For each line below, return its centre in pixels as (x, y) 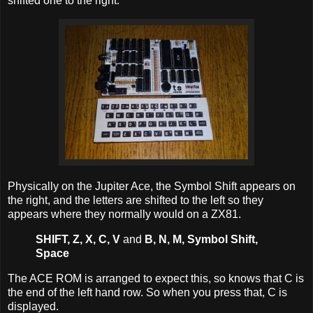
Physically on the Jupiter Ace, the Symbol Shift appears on (152, 187)
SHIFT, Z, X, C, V (79, 240)
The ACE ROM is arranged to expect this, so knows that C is (156, 278)
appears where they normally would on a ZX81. (124, 214)
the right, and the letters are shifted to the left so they (136, 201)
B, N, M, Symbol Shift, (200, 240)
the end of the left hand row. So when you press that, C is (147, 292)
